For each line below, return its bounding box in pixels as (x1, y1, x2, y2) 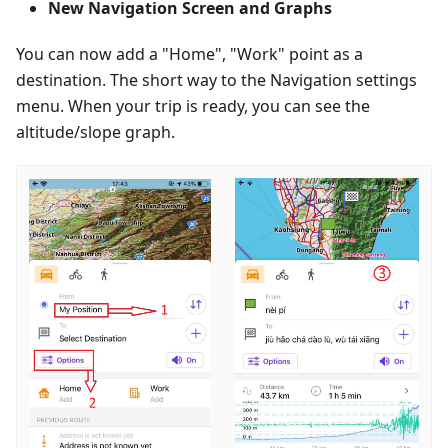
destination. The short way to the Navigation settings (16, 68, 417, 91)
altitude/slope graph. (16, 120, 175, 143)
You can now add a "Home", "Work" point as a (16, 42, 363, 65)
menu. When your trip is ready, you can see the (16, 94, 370, 117)
